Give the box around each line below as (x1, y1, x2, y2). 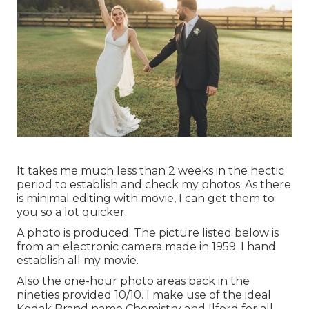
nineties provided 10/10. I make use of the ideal (17, 288, 271, 302)
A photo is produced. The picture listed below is (17, 226, 279, 240)
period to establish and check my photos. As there (17, 178, 291, 192)
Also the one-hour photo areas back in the (17, 275, 250, 288)
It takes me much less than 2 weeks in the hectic (17, 164, 284, 178)
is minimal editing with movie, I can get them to (17, 192, 275, 206)
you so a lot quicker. (17, 206, 127, 219)
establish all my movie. (17, 254, 139, 268)
